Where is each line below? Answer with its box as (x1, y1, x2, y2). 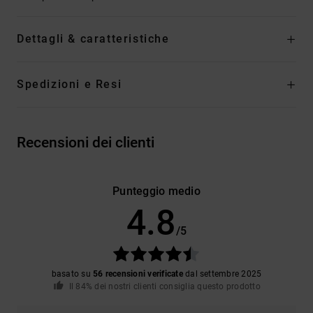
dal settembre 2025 (182, 268, 262, 279)
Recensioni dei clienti (17, 133, 154, 151)
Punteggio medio (112, 184, 201, 198)
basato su (51, 268, 94, 279)
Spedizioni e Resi (17, 77, 122, 91)
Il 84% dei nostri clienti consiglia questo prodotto (68, 281, 261, 291)
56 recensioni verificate (93, 268, 183, 279)
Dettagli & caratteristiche (17, 31, 170, 45)
